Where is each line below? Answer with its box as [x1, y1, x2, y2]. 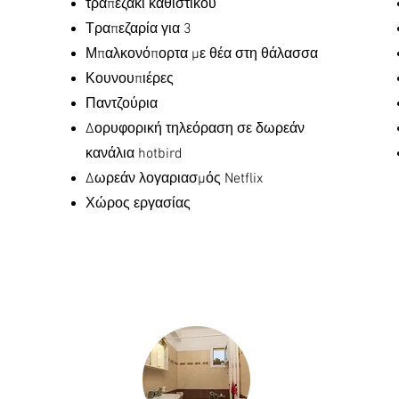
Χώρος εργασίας [85, 195, 191, 213]
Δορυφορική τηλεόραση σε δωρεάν [85, 120, 305, 138]
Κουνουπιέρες [85, 70, 174, 88]
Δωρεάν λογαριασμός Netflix [85, 170, 263, 188]
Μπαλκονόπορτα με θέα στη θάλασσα [85, 45, 318, 63]
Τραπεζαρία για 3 [85, 20, 191, 38]
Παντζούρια [85, 95, 158, 113]
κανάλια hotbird [85, 145, 183, 163]
